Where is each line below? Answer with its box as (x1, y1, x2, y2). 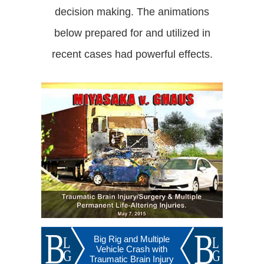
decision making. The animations (55, 6, 209, 18)
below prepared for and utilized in (54, 27, 210, 39)
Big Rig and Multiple (94, 234, 170, 245)
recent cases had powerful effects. (51, 48, 213, 60)
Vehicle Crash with (96, 244, 168, 255)
